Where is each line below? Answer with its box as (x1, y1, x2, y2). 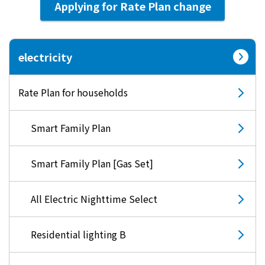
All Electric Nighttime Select (31, 192, 157, 206)
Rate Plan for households (18, 85, 128, 100)
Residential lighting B (31, 227, 126, 242)
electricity (18, 49, 72, 65)
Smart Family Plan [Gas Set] (31, 156, 153, 171)
